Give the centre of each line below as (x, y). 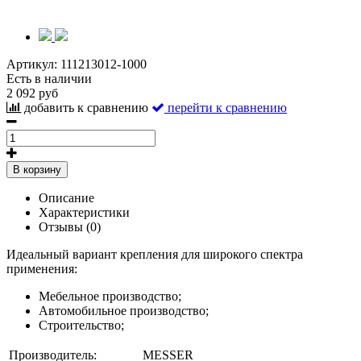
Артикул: (33, 64)
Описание (66, 197)
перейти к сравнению (227, 107)
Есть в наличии (49, 78)
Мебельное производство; (110, 296)
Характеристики (84, 212)
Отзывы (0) (70, 226)
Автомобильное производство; (124, 310)
